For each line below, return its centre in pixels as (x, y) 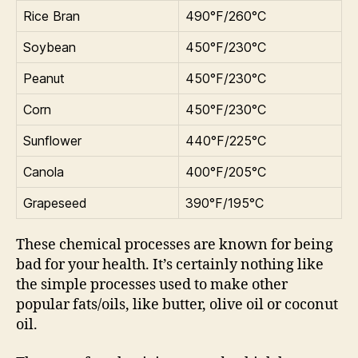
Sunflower (52, 141)
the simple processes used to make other (152, 285)
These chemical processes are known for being (175, 245)
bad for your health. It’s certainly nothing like (170, 265)
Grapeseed (55, 203)
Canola (44, 172)
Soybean (50, 48)
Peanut (44, 79)
